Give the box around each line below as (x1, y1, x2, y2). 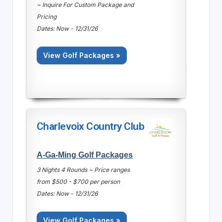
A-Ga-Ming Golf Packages (36, 150, 133, 159)
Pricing (36, 12, 56, 20)
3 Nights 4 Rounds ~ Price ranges (36, 166, 130, 173)
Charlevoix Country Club (36, 120, 145, 132)
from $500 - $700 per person (36, 177, 120, 185)
